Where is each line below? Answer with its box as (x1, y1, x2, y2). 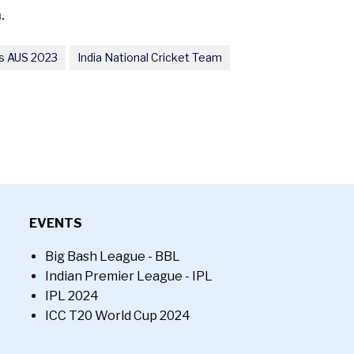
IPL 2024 (45, 288, 100, 303)
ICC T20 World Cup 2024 (45, 308, 191, 323)
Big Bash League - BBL (45, 249, 181, 264)
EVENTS (29, 216, 83, 231)
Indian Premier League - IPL (45, 269, 213, 284)
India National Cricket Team (77, 50, 222, 64)
